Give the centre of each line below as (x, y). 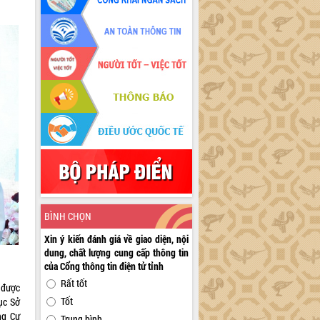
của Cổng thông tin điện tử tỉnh (104, 266)
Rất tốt (74, 284)
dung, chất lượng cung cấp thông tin (117, 253)
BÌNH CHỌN (68, 216)
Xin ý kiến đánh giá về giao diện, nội (117, 239)
